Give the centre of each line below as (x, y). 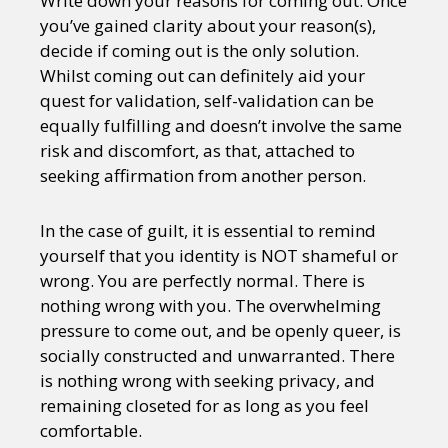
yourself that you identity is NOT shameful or (219, 255)
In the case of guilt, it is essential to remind (208, 230)
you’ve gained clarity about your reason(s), (208, 25)
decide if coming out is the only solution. (199, 50)
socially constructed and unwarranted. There (217, 355)
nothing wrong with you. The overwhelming (210, 305)
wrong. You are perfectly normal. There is (202, 280)
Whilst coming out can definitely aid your (202, 75)
